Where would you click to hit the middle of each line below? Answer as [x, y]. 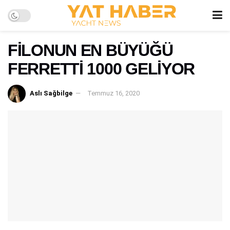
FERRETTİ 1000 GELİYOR [101, 69]
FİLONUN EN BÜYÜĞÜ [90, 50]
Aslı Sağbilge [51, 93]
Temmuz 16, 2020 [113, 93]
